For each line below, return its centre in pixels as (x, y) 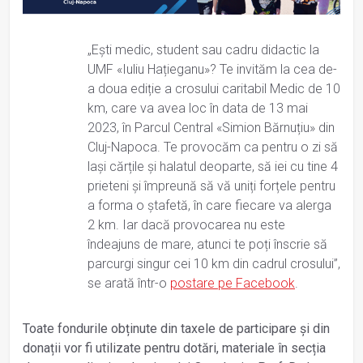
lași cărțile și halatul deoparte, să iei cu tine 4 (213, 167)
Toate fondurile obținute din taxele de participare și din (176, 329)
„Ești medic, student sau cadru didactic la (203, 50)
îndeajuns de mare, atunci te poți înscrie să (207, 245)
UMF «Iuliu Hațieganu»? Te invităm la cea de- (212, 70)
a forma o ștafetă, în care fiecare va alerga (209, 206)
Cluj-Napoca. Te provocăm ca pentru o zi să (213, 147)
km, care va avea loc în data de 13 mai (198, 109)
